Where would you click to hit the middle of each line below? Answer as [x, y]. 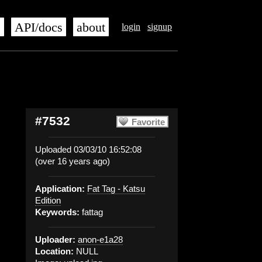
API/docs [39, 27]
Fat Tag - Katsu [116, 189]
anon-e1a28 [100, 239]
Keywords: [57, 212]
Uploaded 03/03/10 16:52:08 [88, 149]
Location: [54, 251]
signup [160, 27]
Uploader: [55, 239]
